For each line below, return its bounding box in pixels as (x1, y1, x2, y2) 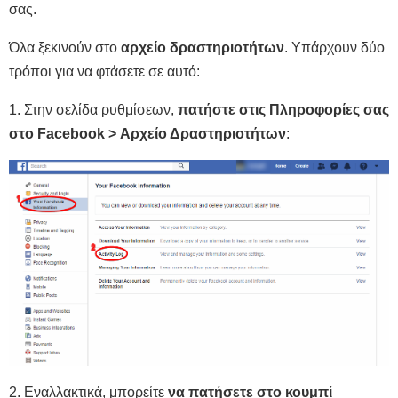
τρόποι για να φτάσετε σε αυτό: (9, 63, 200, 79)
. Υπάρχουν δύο (284, 39, 385, 55)
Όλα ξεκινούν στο (9, 39, 121, 55)
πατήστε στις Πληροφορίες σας (178, 101, 389, 117)
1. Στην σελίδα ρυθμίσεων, (9, 101, 178, 117)
